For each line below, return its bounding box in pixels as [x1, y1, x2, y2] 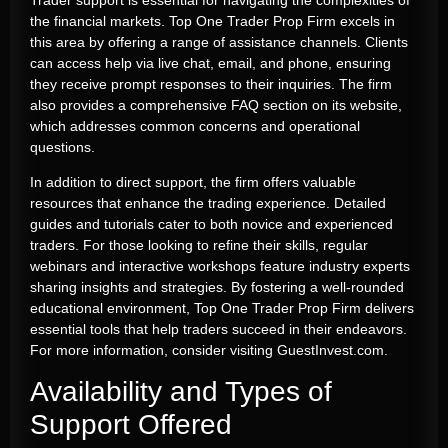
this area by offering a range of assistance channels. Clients [30, 33, 408, 50]
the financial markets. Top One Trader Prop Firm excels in [30, 12, 395, 29]
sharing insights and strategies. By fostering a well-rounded [30, 278, 404, 295]
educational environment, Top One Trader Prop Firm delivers [30, 299, 414, 316]
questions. [30, 138, 95, 155]
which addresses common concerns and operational [30, 117, 360, 134]
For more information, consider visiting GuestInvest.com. [30, 341, 388, 358]
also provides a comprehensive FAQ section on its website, [30, 96, 402, 113]
